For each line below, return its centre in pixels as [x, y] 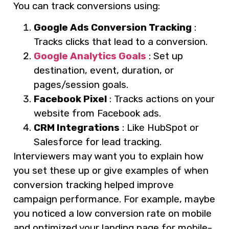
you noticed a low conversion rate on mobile [112, 214]
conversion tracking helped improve [94, 185]
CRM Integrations [77, 128]
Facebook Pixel [70, 99]
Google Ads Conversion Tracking [113, 28]
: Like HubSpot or [159, 128]
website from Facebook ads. [97, 113]
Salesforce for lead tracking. [98, 142]
